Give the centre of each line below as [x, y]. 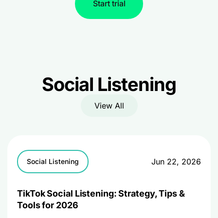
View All [109, 105]
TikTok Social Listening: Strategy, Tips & [101, 193]
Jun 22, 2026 [176, 161]
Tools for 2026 [48, 205]
